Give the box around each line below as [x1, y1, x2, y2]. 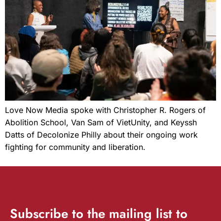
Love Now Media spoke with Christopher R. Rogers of [5, 105, 206, 115]
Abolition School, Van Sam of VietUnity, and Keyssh [5, 117, 197, 128]
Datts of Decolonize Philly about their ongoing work [5, 130, 198, 140]
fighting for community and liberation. [5, 142, 146, 152]
